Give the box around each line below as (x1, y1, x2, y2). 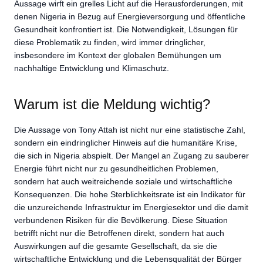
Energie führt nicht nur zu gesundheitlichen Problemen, (14, 163, 218, 173)
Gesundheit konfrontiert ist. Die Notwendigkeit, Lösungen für (14, 25, 238, 34)
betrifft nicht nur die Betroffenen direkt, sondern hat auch (14, 228, 224, 238)
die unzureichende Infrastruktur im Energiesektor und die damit (14, 202, 248, 212)
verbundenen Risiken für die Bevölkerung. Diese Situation (14, 215, 228, 225)
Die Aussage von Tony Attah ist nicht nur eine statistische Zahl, (14, 124, 245, 134)
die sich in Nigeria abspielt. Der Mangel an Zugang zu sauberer (14, 150, 249, 160)
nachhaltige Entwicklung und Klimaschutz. (14, 63, 169, 73)
